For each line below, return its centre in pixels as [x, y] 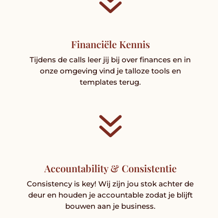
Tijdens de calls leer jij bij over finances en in [110, 59]
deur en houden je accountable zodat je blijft [110, 195]
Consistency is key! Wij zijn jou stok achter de [110, 183]
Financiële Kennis [110, 44]
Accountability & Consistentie [110, 168]
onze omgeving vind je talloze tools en [110, 71]
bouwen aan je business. [110, 206]
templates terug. [110, 82]
